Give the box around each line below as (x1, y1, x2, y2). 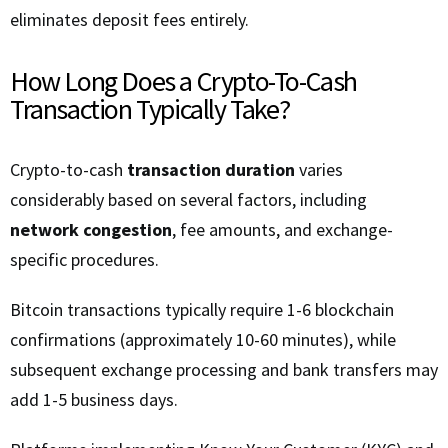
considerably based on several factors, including (10, 188, 367, 212)
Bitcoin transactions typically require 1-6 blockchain (10, 298, 394, 322)
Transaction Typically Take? (10, 91, 290, 128)
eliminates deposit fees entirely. (10, 8, 249, 32)
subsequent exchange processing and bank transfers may (10, 358, 438, 382)
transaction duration (127, 158, 295, 182)
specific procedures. (10, 248, 159, 272)
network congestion (10, 218, 172, 242)
